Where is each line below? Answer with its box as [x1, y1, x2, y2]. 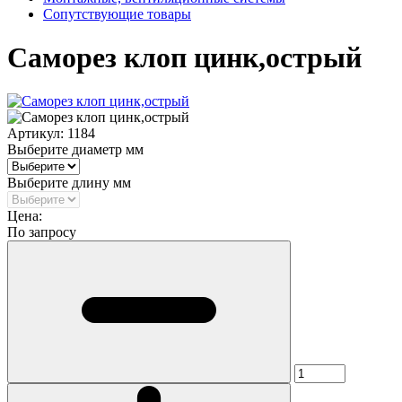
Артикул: [7, 126, 67, 142]
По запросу [7, 224, 76, 240]
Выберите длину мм [7, 175, 131, 191]
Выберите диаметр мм [7, 142, 144, 158]
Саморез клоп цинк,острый [7, 40, 362, 74]
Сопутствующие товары [43, 5, 191, 22]
